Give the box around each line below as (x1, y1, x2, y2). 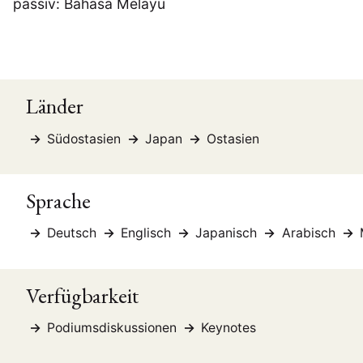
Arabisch (281, 225, 335, 241)
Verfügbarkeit (26, 281, 139, 310)
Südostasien (47, 130, 122, 147)
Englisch (121, 225, 172, 241)
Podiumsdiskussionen (44, 319, 177, 335)
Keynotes (198, 319, 257, 335)
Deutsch (47, 225, 97, 241)
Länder (26, 92, 83, 121)
